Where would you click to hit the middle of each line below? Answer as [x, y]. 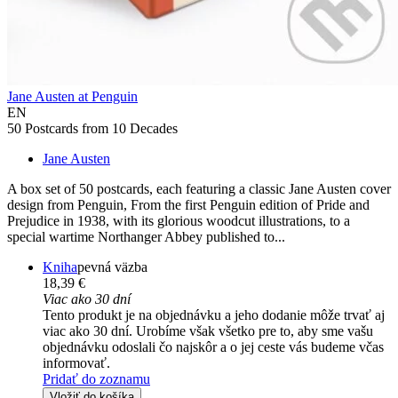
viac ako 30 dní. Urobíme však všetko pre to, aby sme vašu [208, 331]
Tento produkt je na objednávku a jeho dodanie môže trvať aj [214, 315]
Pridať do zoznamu [96, 379]
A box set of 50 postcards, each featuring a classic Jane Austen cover [199, 189]
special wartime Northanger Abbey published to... [146, 237]
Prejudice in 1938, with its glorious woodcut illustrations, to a [179, 221]
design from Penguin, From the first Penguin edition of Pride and [188, 205]
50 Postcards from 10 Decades [92, 129]
